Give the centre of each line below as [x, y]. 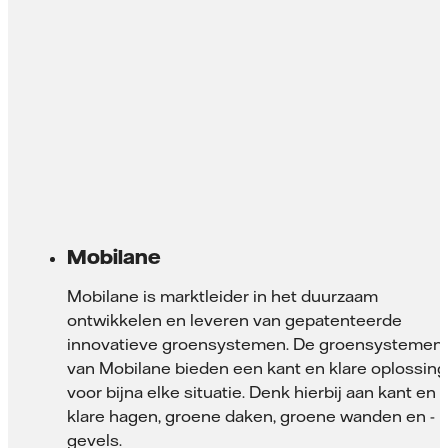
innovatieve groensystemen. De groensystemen [255, 343]
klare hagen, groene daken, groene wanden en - [251, 415]
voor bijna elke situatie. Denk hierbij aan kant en [251, 391]
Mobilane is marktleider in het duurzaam [222, 295]
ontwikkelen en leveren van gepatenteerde [234, 319]
